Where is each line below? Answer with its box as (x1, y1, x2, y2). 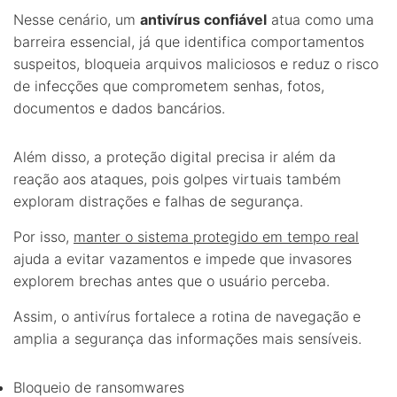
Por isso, (13, 227, 74, 245)
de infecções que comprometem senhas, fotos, (13, 76, 324, 95)
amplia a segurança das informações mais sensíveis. (13, 329, 362, 347)
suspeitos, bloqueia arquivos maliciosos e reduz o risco (13, 54, 378, 73)
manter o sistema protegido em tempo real (74, 227, 359, 245)
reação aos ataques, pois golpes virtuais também (13, 169, 341, 188)
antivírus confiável (140, 10, 267, 28)
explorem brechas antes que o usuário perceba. (13, 271, 330, 290)
